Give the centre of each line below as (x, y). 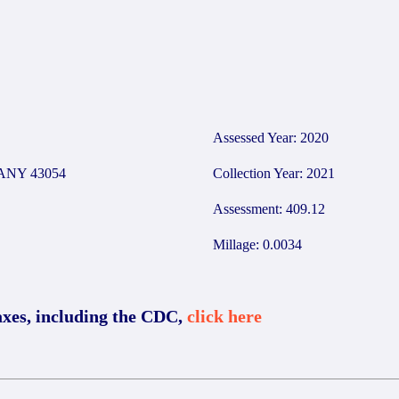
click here (224, 316)
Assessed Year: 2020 (271, 138)
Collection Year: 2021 (274, 173)
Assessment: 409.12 (269, 209)
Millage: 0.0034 (257, 244)
